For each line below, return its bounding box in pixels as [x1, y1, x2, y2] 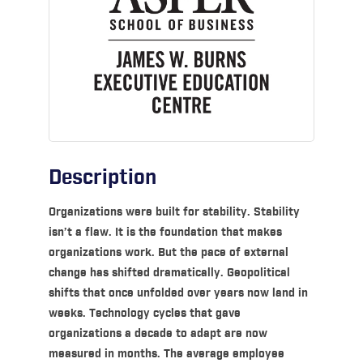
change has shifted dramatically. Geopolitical [48, 265, 290, 280]
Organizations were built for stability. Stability [48, 204, 300, 220]
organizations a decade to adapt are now [48, 326, 267, 341]
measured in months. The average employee [48, 346, 284, 361]
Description [48, 164, 156, 191]
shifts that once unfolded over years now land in [48, 285, 308, 301]
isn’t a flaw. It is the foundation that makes [48, 224, 282, 240]
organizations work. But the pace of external [48, 245, 288, 260]
